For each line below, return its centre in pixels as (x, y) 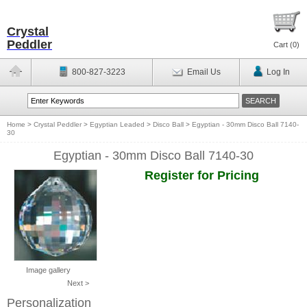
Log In (278, 72)
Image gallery (48, 270)
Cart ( (283, 45)
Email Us (204, 72)
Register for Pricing (201, 175)
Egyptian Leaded (117, 124)
